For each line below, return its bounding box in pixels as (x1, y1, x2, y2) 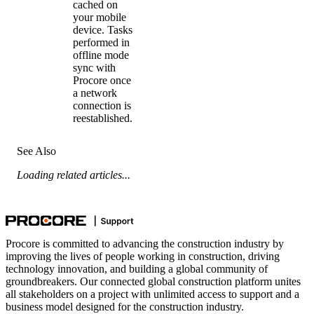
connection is (73, 99, 131, 111)
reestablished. (73, 111, 132, 124)
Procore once (73, 74, 131, 86)
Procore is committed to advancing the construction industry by (6, 237, 284, 250)
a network (73, 86, 117, 99)
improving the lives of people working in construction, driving (6, 250, 280, 262)
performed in (73, 36, 130, 48)
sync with (73, 61, 116, 74)
